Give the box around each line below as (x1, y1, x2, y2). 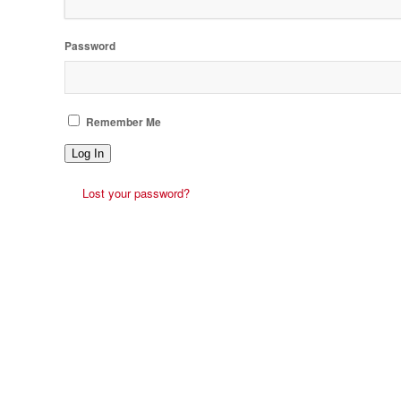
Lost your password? (82, 183, 190, 201)
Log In (72, 146, 104, 160)
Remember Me (86, 114, 161, 130)
